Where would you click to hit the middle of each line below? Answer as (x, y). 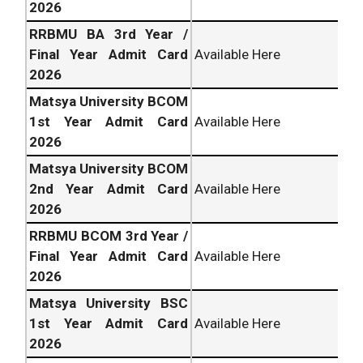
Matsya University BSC (109, 303)
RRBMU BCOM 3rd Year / (109, 236)
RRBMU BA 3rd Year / (109, 34)
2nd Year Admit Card (109, 189)
